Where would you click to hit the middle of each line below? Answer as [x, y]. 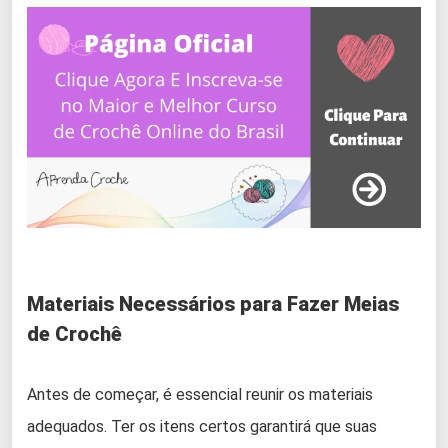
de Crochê [74, 333]
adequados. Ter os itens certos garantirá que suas [202, 426]
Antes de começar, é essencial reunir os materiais [200, 394]
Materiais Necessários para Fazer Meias [213, 303]
